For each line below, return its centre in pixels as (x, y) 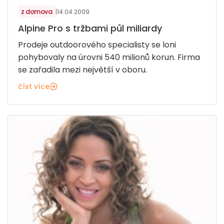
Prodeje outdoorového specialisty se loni (97, 45)
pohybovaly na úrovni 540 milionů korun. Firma (109, 57)
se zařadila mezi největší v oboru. (82, 70)
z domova (37, 12)
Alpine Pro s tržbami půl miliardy (90, 28)
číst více (34, 87)
